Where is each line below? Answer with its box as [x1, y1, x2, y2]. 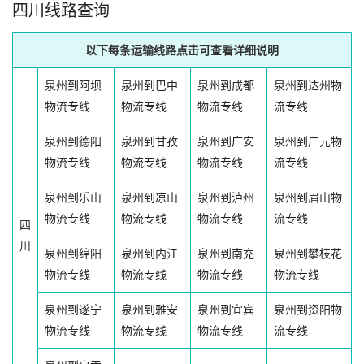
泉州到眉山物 [274, 191, 342, 205]
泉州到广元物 [274, 135, 342, 149]
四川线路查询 [12, 2, 110, 20]
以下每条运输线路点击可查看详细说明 [85, 44, 279, 58]
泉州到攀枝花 [274, 247, 342, 261]
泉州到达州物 [274, 79, 342, 93]
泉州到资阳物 [274, 303, 342, 317]
